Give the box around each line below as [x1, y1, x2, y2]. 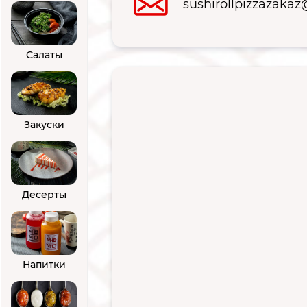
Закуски [23, 118, 64, 131]
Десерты [21, 188, 66, 201]
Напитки [22, 258, 66, 271]
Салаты [25, 48, 62, 61]
